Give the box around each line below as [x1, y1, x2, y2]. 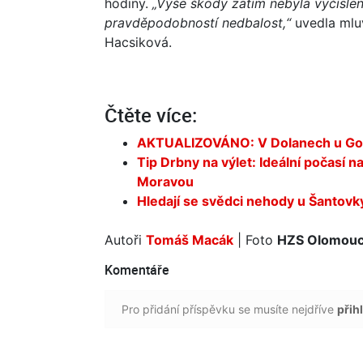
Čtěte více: [105, 101, 197, 128]
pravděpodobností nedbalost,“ [105, 14, 291, 31]
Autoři [105, 231, 146, 248]
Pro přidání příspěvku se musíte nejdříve [122, 301, 337, 316]
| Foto [233, 231, 277, 248]
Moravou [137, 173, 194, 190]
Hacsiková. [105, 33, 172, 50]
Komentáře [105, 260, 169, 279]
